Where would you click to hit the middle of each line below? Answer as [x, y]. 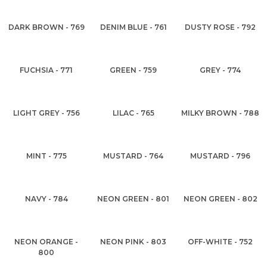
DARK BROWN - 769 [46, 27]
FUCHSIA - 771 [46, 70]
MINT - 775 [46, 156]
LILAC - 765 [133, 113]
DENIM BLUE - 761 [133, 27]
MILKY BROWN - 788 [221, 113]
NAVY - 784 [46, 199]
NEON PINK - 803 [133, 242]
